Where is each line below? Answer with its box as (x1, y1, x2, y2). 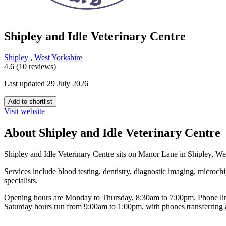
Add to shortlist (8, 98, 52, 106)
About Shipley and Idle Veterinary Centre (4, 126, 220, 140)
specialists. (4, 176, 38, 185)
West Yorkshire (34, 53, 82, 62)
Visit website (4, 107, 45, 116)
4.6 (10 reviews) (4, 62, 56, 71)
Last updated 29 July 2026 (4, 79, 88, 88)
